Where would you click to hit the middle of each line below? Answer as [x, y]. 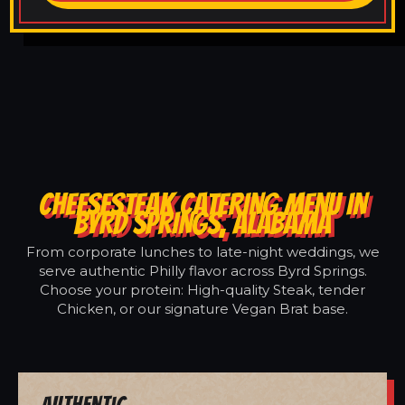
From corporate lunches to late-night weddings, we [202, 251]
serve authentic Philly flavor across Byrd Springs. [202, 270]
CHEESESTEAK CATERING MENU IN [202, 204]
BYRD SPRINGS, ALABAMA [202, 223]
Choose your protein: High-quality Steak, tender [202, 289]
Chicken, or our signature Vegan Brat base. [202, 308]
